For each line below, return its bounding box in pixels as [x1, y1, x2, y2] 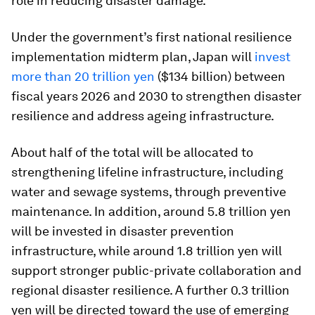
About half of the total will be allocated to [11, 145, 253, 160]
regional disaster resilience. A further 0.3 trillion [11, 283, 290, 297]
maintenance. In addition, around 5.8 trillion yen [11, 204, 291, 219]
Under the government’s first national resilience [11, 30, 292, 44]
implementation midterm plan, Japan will [11, 49, 255, 64]
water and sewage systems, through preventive [11, 184, 286, 199]
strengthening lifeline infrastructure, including [11, 165, 283, 179]
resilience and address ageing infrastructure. [11, 108, 274, 123]
